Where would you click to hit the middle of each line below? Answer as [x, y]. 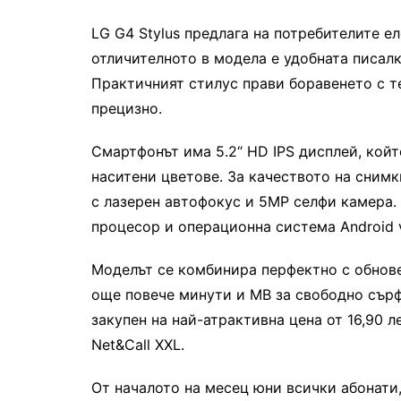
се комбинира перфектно [245, 269]
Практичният [138, 83]
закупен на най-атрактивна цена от [217, 320]
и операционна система [250, 226]
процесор [126, 226]
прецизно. [127, 108]
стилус [213, 83]
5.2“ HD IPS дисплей [285, 151]
